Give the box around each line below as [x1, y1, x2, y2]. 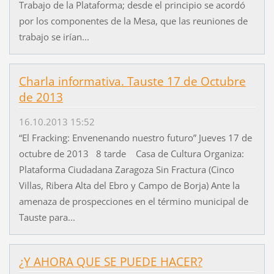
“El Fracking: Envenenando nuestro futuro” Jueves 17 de [18, 131, 252, 144]
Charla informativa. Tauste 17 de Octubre [18, 73, 246, 89]
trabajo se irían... [18, 30, 89, 43]
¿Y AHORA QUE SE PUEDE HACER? [18, 254, 202, 270]
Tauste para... [18, 211, 75, 224]
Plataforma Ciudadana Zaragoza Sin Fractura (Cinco [18, 163, 234, 176]
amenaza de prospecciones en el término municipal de [18, 195, 248, 208]
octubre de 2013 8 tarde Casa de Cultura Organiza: [18, 147, 244, 160]
